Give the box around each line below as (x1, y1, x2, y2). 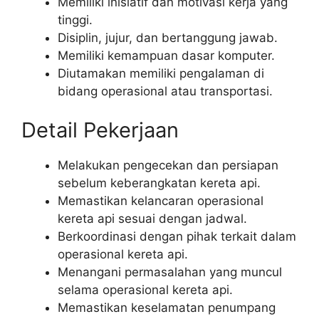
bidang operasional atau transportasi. (58, 83, 273, 98)
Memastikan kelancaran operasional (58, 194, 263, 209)
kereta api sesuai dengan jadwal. (58, 211, 247, 226)
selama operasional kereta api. (58, 283, 233, 298)
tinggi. (58, 12, 93, 27)
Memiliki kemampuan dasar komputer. (58, 48, 275, 63)
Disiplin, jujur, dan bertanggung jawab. (58, 30, 278, 45)
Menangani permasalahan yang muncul (58, 265, 282, 280)
